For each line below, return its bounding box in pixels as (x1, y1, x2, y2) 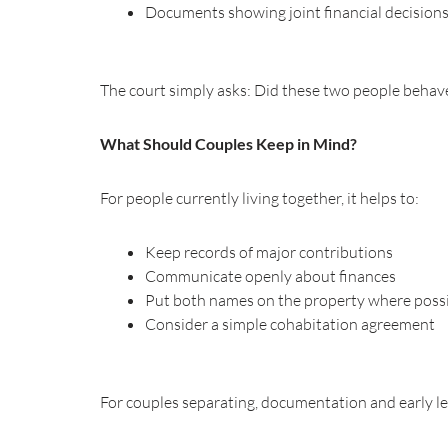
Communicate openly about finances (145, 265, 396, 286)
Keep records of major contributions (145, 241, 393, 262)
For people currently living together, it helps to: (100, 187, 419, 208)
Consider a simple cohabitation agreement (145, 313, 435, 334)
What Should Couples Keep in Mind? (100, 133, 357, 153)
